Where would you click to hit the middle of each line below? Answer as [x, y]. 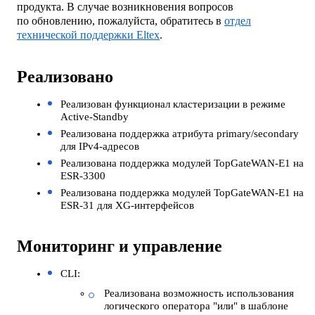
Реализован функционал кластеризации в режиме [173, 104]
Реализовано [65, 76]
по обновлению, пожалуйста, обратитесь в [121, 20]
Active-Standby [95, 116]
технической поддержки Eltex [88, 34]
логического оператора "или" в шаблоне [196, 306]
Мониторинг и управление [120, 246]
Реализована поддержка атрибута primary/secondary [180, 133]
